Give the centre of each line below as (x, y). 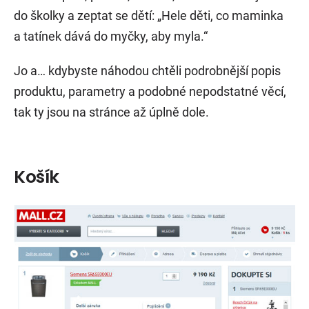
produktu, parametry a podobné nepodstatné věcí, (150, 91)
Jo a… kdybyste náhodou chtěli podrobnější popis (147, 70)
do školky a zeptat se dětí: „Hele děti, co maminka (149, 15)
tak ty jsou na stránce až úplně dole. (111, 112)
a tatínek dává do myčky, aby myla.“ (111, 36)
